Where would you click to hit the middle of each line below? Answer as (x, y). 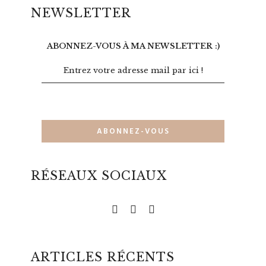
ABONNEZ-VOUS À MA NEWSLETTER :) (133, 46)
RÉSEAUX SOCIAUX (99, 176)
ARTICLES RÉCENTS (103, 257)
